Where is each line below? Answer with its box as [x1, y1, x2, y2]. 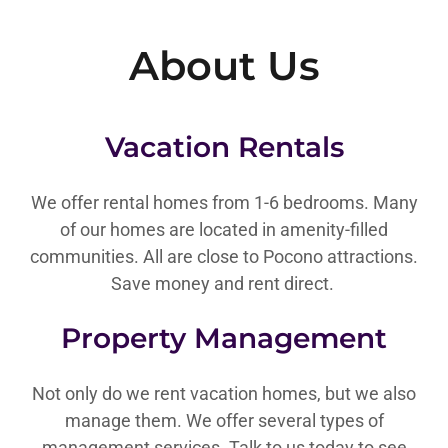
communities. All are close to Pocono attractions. [30, 246, 418, 267]
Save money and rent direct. [110, 273, 338, 294]
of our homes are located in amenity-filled [60, 219, 388, 240]
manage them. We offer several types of [64, 410, 384, 431]
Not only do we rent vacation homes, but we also [32, 383, 416, 404]
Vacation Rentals [104, 130, 344, 164]
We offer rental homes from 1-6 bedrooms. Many [30, 192, 418, 213]
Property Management [61, 321, 387, 355]
